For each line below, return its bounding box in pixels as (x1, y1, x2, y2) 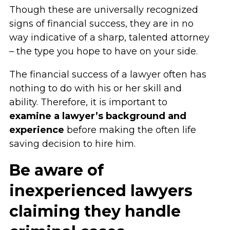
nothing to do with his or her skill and (9, 83, 182, 94)
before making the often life (64, 124, 196, 136)
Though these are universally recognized (9, 4, 198, 15)
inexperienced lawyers (9, 181, 193, 200)
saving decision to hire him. (9, 138, 136, 149)
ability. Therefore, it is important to (9, 97, 167, 108)
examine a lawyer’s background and (9, 110, 186, 122)
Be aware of (9, 161, 104, 180)
